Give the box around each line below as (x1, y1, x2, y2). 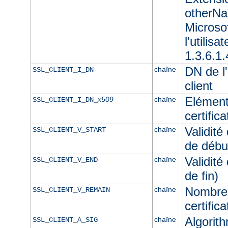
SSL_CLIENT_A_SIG (32, 215, 98, 224)
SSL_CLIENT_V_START (32, 125, 106, 134)
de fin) (184, 168, 218, 183)
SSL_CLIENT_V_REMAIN (32, 185, 110, 194)
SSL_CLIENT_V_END (32, 155, 98, 164)
